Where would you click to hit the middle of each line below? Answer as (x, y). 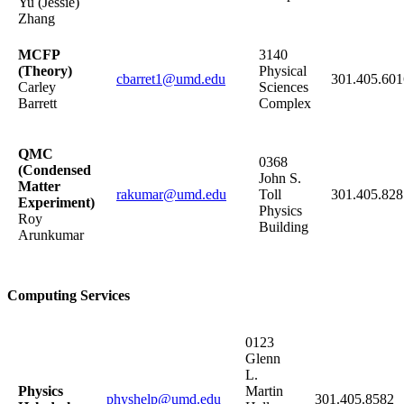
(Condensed (55, 170)
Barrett (37, 104)
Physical (283, 71)
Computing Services (69, 296)
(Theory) (45, 71)
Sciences (284, 87)
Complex (285, 104)
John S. (280, 179)
